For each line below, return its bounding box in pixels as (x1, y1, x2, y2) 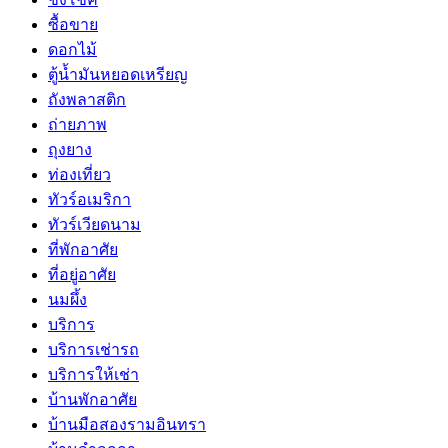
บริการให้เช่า (48, 365, 139, 383)
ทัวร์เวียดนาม (48, 215, 141, 233)
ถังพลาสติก (48, 90, 126, 108)
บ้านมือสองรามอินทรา (48, 415, 206, 433)
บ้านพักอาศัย (48, 390, 137, 408)
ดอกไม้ (48, 40, 97, 58)
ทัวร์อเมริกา (48, 190, 131, 208)
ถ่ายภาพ (48, 115, 107, 133)
